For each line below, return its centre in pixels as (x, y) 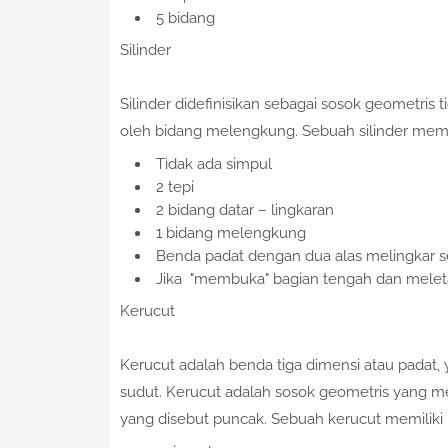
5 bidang (185, 18)
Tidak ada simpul (213, 164)
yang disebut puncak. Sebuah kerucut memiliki (281, 419)
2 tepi (174, 187)
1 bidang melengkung (230, 233)
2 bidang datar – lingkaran (244, 210)
